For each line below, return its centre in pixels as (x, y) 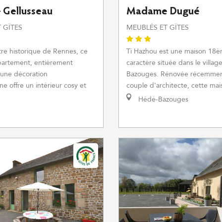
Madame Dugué (163, 12)
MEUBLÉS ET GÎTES (158, 28)
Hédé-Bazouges (162, 99)
